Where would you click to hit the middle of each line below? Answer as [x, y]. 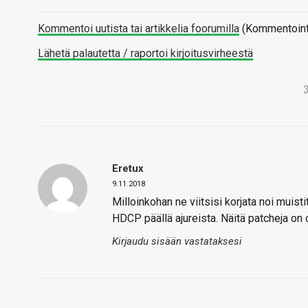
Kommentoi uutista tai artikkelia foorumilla [139, 29]
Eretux [128, 168]
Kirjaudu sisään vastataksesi [177, 241]
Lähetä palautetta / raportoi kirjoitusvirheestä [145, 53]
